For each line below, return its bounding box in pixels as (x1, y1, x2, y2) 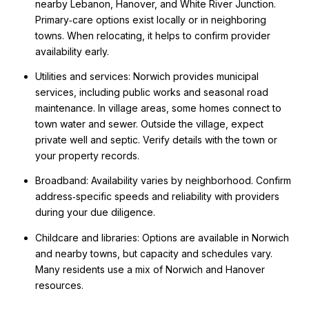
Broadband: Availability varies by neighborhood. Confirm (34, 175, 291, 187)
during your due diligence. (34, 206, 155, 219)
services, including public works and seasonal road (34, 86, 268, 99)
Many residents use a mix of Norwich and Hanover (34, 263, 265, 275)
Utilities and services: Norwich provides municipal (34, 70, 259, 83)
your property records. (34, 150, 139, 162)
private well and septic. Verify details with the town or (34, 134, 277, 146)
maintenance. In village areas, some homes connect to (34, 102, 281, 114)
